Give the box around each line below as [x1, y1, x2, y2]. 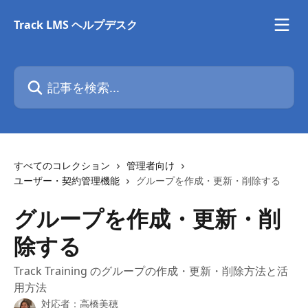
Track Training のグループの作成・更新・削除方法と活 [14, 263, 288, 278]
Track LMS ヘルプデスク [14, 17, 137, 32]
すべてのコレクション [14, 159, 110, 172]
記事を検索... [13, 66, 76, 81]
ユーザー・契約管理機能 [14, 174, 120, 187]
